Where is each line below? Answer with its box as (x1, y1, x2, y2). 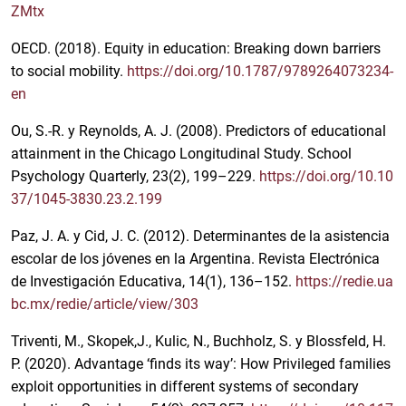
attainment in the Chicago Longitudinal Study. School (11, 145, 352, 163)
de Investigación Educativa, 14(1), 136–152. (11, 273, 295, 291)
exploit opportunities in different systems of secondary (11, 378, 359, 396)
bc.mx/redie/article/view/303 (11, 295, 198, 314)
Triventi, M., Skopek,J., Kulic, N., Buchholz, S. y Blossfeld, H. (11, 333, 386, 351)
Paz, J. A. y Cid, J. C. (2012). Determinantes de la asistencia (11, 227, 390, 246)
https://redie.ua (295, 273, 393, 291)
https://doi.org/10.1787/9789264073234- (127, 63, 393, 81)
